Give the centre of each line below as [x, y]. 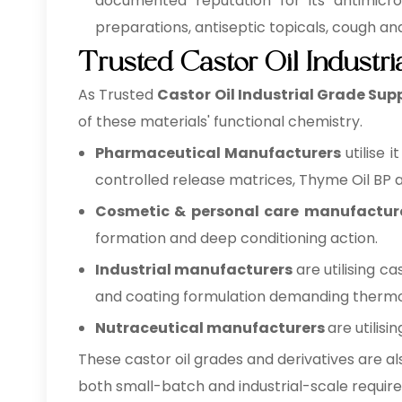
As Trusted [118, 95]
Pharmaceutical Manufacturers [218, 153]
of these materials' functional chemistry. [220, 122]
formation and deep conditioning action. [236, 238]
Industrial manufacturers [196, 270]
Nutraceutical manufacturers [211, 328]
